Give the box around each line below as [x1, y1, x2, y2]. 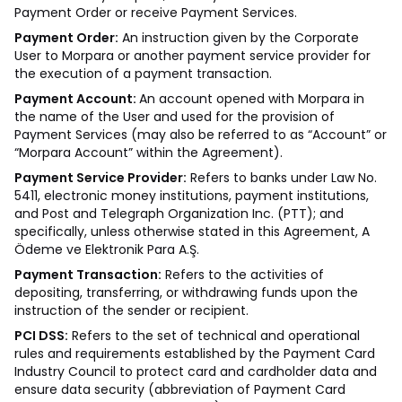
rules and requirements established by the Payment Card [14, 345, 375, 363]
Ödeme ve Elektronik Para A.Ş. [14, 240, 199, 258]
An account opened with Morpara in [139, 90, 364, 108]
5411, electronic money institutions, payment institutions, [14, 187, 369, 205]
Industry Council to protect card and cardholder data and [14, 363, 377, 380]
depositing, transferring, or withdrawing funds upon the [14, 284, 358, 301]
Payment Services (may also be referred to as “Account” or [14, 126, 387, 144]
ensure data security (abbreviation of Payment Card [14, 380, 345, 398]
